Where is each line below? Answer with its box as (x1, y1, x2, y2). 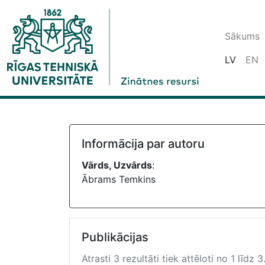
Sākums (225, 30, 260, 42)
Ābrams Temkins (82, 173, 156, 185)
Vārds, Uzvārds (82, 159, 152, 171)
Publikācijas (82, 230, 148, 244)
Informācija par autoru (82, 137, 205, 151)
